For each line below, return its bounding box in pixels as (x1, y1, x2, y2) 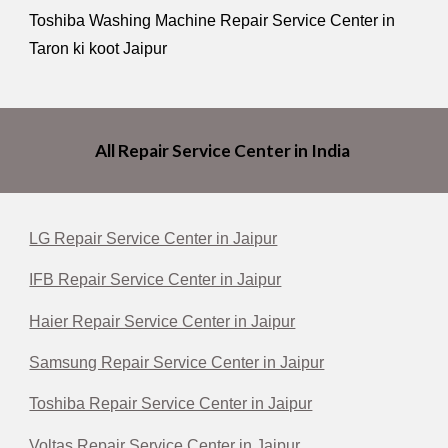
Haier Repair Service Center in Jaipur (29, 312, 296, 330)
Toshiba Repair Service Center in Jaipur (29, 395, 313, 413)
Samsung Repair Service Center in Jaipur (29, 353, 325, 371)
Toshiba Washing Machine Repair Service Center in (29, 11, 396, 29)
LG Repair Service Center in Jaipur (29, 230, 278, 247)
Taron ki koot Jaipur (29, 39, 168, 57)
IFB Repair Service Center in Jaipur (29, 271, 282, 289)
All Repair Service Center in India (95, 140, 353, 161)
